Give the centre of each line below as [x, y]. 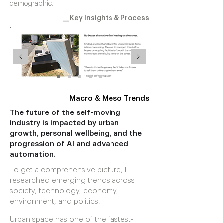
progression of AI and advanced [69, 144]
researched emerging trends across [72, 180]
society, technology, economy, [64, 191]
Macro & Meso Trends [109, 98]
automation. [33, 155]
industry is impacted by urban [64, 123]
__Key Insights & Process [106, 18]
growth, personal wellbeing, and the [76, 134]
